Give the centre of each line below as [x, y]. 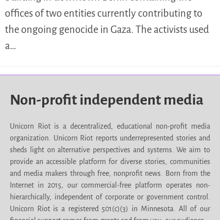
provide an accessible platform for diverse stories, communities [110, 162]
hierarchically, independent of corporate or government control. [110, 197]
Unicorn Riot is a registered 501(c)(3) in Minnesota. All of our [110, 209]
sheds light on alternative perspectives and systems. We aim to [110, 150]
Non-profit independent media [107, 100]
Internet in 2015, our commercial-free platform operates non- [110, 185]
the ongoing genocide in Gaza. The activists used [107, 29]
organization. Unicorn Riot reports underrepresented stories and [110, 138]
